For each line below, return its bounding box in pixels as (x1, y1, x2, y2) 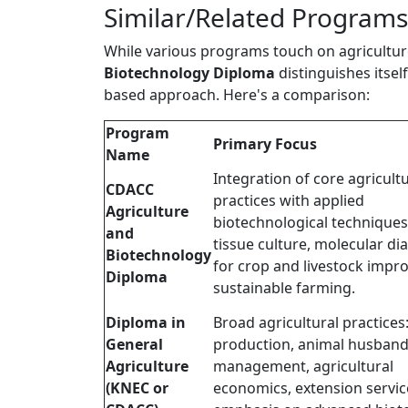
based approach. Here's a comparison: (104, 85, 370, 106)
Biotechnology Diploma (104, 63, 275, 84)
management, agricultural (213, 356, 393, 377)
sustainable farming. (213, 278, 355, 299)
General (106, 334, 163, 355)
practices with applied (213, 190, 364, 211)
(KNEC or (106, 378, 168, 399)
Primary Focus (213, 134, 317, 155)
